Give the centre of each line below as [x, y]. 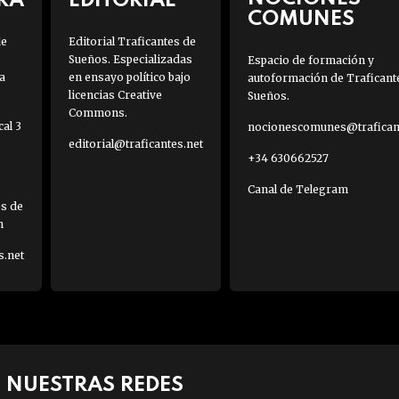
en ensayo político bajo [129, 77]
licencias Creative [115, 95]
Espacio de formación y [310, 61]
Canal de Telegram [297, 190]
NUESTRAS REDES [94, 386]
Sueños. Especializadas [130, 60]
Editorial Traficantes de [132, 42]
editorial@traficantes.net [135, 144]
